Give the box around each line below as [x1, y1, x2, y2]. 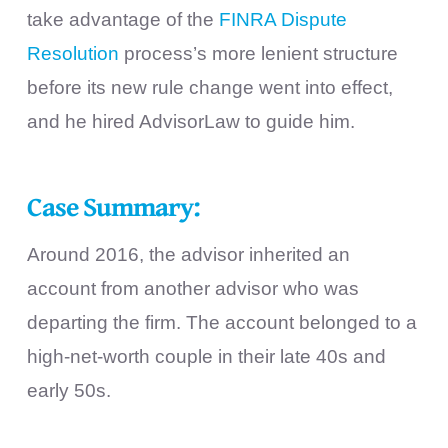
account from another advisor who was [26, 278, 359, 300]
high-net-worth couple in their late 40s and [26, 346, 386, 368]
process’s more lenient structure [118, 42, 398, 64]
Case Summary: [26, 185, 201, 226]
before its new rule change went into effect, [26, 76, 393, 98]
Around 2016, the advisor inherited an [26, 244, 350, 266]
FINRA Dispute [218, 8, 347, 30]
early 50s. [26, 380, 116, 402]
